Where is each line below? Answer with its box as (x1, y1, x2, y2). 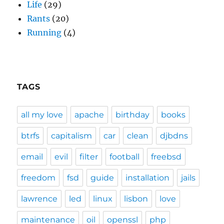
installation (125, 173, 170, 183)
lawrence (21, 194, 58, 204)
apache (74, 110, 104, 120)
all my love (21, 110, 63, 120)
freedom (21, 173, 56, 183)
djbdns (160, 131, 188, 141)
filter (79, 152, 98, 162)
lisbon (124, 194, 148, 204)
